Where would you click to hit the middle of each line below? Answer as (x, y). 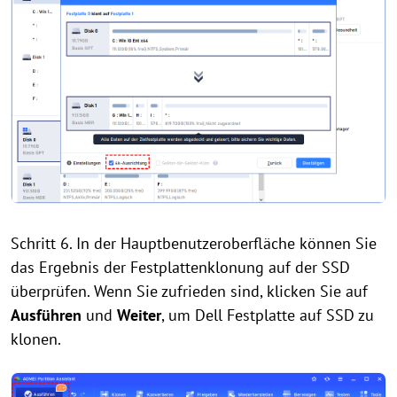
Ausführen (46, 315)
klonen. (36, 339)
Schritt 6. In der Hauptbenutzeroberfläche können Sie (194, 243)
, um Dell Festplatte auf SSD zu (268, 315)
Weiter (139, 315)
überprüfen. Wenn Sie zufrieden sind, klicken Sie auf (189, 291)
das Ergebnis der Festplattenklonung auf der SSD (180, 267)
